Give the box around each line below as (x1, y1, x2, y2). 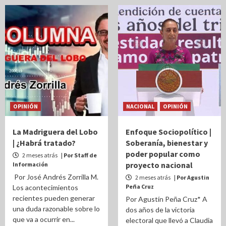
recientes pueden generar (13, 194, 95, 202)
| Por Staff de (61, 151, 97, 159)
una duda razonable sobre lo (13, 204, 100, 213)
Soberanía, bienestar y (126, 138, 208, 148)
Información (13, 160, 48, 168)
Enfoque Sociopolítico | (126, 127, 211, 137)
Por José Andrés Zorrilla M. (13, 173, 98, 181)
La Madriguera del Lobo (13, 127, 98, 137)
